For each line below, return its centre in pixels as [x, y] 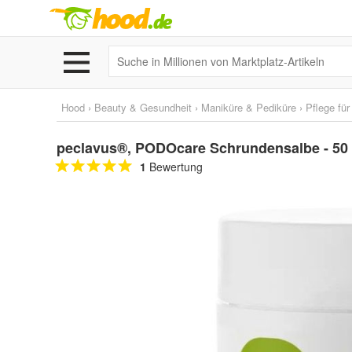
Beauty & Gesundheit [143, 107]
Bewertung [174, 167]
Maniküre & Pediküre [249, 107]
